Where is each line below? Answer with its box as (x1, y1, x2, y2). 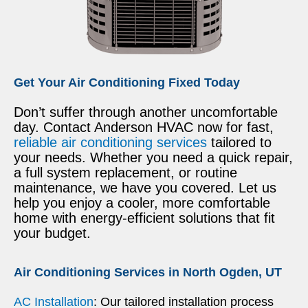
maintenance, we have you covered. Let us (14, 179, 276, 195)
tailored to (211, 134, 272, 150)
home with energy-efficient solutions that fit (14, 210, 275, 225)
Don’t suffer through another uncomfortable (14, 104, 278, 120)
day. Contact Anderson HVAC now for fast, (14, 119, 274, 135)
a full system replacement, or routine (14, 164, 237, 180)
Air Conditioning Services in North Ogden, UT (14, 265, 282, 279)
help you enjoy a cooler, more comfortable (14, 195, 270, 210)
